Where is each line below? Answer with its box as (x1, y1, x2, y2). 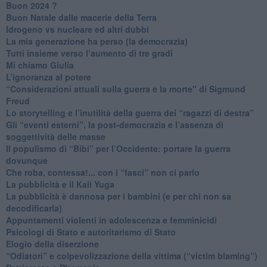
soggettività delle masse (5, 130, 105, 142)
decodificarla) (5, 201, 62, 214)
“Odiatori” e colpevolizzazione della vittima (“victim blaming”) (5, 249, 257, 262)
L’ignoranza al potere (5, 70, 91, 83)
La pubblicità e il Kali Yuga (5, 178, 114, 190)
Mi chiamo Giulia (5, 58, 74, 71)
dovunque (5, 154, 48, 166)
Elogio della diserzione (5, 237, 99, 250)
